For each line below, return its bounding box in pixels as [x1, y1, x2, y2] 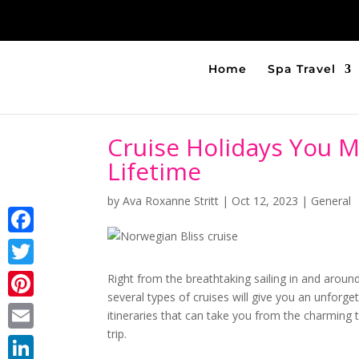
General [311, 193, 352, 208]
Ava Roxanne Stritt [123, 193, 220, 208]
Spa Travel [268, 62, 336, 76]
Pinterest [8, 301, 54, 317]
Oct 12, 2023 [232, 193, 299, 208]
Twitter [8, 269, 45, 284]
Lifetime [107, 155, 202, 188]
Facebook [8, 237, 59, 252]
